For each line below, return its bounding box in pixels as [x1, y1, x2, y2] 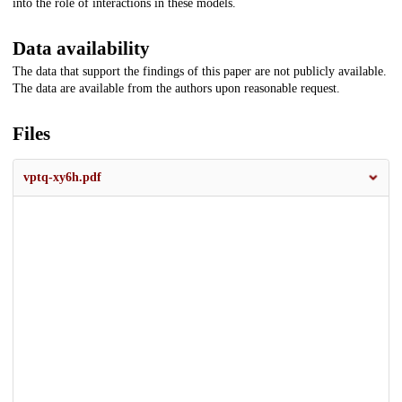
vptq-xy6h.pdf [23, 170, 101, 185]
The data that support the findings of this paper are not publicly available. [13, 65, 387, 79]
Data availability [13, 38, 150, 60]
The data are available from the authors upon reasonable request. [13, 82, 340, 96]
